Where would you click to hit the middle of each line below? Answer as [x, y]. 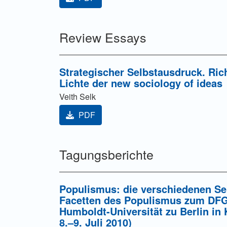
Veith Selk [78, 97]
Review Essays [103, 37]
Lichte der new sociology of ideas [141, 83]
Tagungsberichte [106, 154]
